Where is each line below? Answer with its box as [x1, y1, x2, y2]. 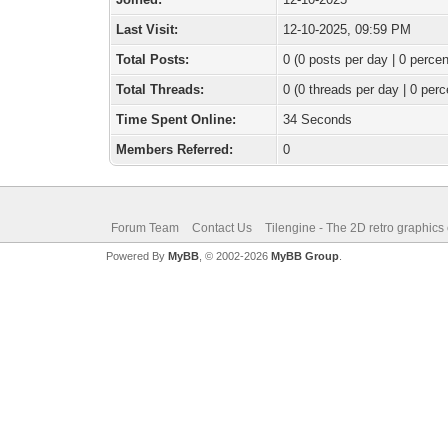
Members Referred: [116, 142, 234, 157]
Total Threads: [116, 82, 205, 97]
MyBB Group [270, 250, 339, 262]
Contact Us [191, 221, 252, 235]
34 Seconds [283, 112, 353, 127]
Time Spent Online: [116, 112, 237, 127]
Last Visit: [116, 22, 179, 37]
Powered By [105, 250, 168, 262]
